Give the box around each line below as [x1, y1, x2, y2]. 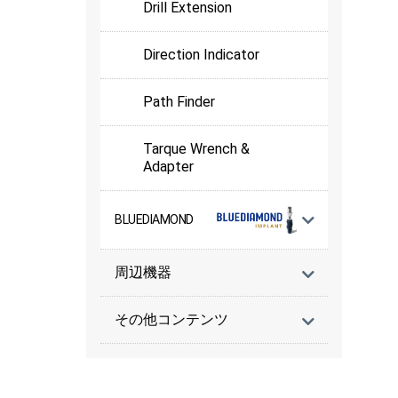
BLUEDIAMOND [115, 212, 194, 227]
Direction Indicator [143, 46, 259, 64]
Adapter [143, 158, 194, 176]
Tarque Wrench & [143, 140, 250, 158]
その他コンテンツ [115, 310, 228, 328]
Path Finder [143, 93, 215, 111]
